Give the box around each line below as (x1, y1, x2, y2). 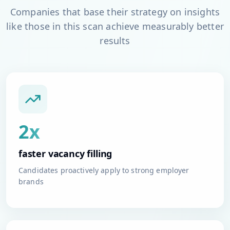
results (100, 34, 130, 47)
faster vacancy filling (18, 147, 112, 160)
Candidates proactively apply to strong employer (18, 165, 189, 175)
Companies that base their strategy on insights (10, 6, 220, 18)
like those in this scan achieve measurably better (6, 20, 224, 32)
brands (18, 177, 44, 186)
